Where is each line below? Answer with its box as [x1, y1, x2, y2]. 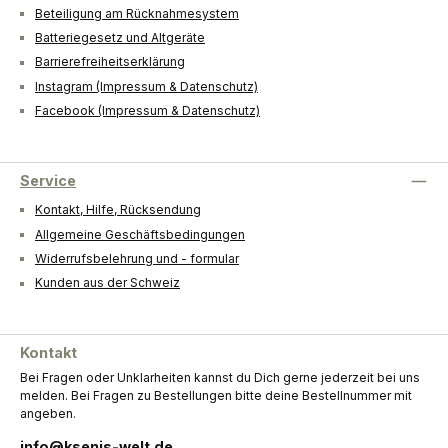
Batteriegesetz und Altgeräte [35, 30, 205, 46]
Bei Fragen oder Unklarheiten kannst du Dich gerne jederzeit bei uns [20, 369, 420, 385]
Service [20, 172, 76, 190]
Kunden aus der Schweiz [35, 275, 180, 291]
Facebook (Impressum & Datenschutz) [35, 103, 260, 119]
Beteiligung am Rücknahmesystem [35, 5, 239, 21]
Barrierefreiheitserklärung [35, 54, 185, 70]
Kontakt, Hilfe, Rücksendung [35, 202, 201, 218]
